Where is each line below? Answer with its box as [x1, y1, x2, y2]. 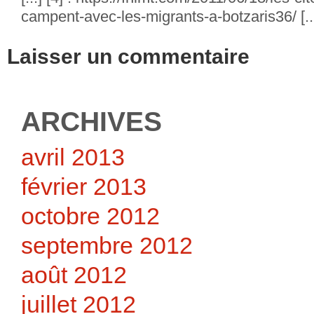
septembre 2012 [21, 231, 193, 259]
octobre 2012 [21, 202, 160, 229]
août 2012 [21, 261, 127, 288]
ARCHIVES [21, 106, 162, 137]
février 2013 [21, 172, 146, 200]
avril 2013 [21, 143, 125, 170]
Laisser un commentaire [7, 44, 250, 68]
